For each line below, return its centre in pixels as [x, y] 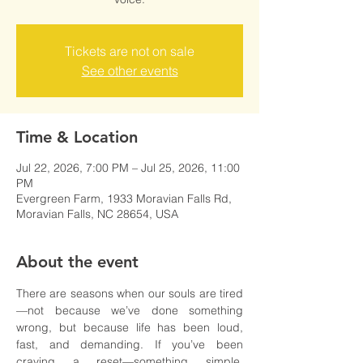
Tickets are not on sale [130, 51]
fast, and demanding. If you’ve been [130, 344]
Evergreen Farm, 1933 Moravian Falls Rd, [124, 199]
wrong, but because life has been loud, [130, 327]
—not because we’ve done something [130, 310]
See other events [130, 70]
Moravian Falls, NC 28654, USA [97, 214]
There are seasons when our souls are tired [130, 293]
